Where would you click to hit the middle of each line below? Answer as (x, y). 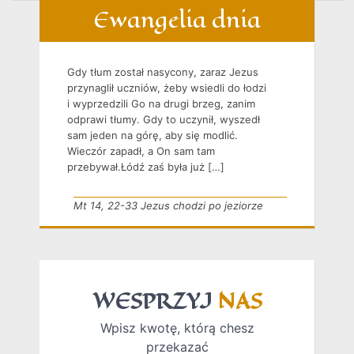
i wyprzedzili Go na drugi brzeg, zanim (161, 104)
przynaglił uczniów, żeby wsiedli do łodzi (167, 88)
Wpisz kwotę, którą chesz (177, 328)
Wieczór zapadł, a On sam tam (141, 151)
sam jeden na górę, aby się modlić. (153, 136)
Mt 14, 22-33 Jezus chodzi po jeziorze (168, 206)
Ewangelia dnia (177, 21)
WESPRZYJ (154, 302)
